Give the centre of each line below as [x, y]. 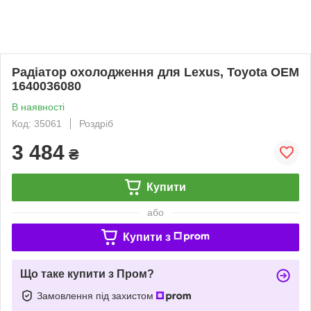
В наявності [38, 107]
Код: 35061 [37, 123]
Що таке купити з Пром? [87, 274]
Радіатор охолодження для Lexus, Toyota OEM [155, 72]
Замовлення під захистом [96, 295]
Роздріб [96, 123]
